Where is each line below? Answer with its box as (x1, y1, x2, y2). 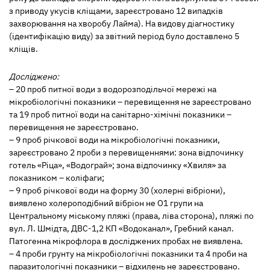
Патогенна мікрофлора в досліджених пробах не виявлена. (9, 236, 243, 246)
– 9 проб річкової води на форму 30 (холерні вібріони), (9, 185, 225, 196)
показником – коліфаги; (9, 172, 104, 183)
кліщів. (9, 43, 38, 54)
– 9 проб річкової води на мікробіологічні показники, (9, 134, 220, 145)
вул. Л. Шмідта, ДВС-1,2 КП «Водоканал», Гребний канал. (9, 223, 234, 234)
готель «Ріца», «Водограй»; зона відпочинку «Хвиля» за (9, 160, 226, 171)
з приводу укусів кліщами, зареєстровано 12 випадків (9, 5, 223, 16)
